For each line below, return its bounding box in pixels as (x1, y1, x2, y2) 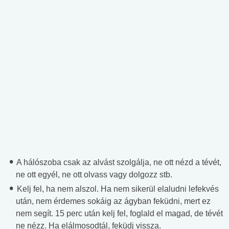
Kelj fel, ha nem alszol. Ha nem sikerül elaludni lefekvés (15, 185, 219, 194)
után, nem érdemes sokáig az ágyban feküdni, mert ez (16, 197, 211, 206)
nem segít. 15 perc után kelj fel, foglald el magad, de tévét (16, 209, 223, 218)
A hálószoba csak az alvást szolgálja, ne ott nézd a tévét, (15, 158, 221, 167)
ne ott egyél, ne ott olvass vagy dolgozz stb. (16, 170, 172, 179)
